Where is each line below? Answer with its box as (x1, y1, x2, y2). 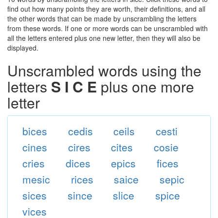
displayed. (7, 43, 38, 53)
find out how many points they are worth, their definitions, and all (7, 4, 205, 14)
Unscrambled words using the (7, 60, 201, 81)
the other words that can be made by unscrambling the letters (7, 14, 197, 23)
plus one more (97, 76, 194, 97)
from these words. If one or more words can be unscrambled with (7, 23, 208, 33)
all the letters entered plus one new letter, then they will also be (7, 33, 200, 43)
